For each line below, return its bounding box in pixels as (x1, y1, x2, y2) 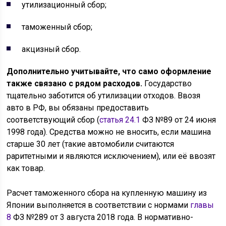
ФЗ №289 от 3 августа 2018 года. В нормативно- (11, 212, 194, 222)
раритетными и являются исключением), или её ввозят (7, 151, 216, 161)
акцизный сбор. (22, 44, 81, 54)
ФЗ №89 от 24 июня (140, 115, 216, 125)
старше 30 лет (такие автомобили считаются (7, 139, 175, 149)
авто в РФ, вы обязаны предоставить (7, 103, 149, 112)
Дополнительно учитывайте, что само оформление (7, 67, 212, 76)
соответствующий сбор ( (7, 115, 100, 125)
